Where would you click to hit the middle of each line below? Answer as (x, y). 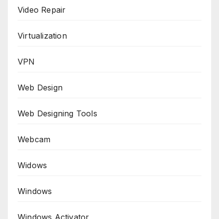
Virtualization (42, 36)
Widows (33, 165)
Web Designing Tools (57, 114)
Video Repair (42, 10)
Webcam (34, 140)
